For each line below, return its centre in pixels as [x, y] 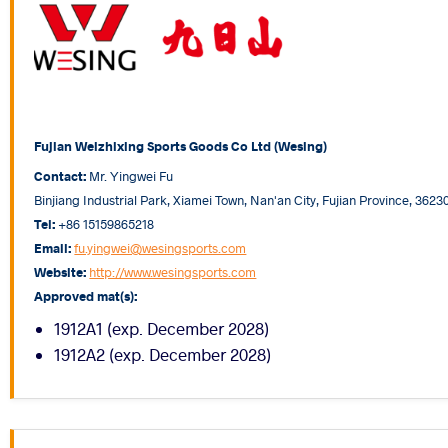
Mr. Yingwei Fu [130, 175]
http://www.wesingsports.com [173, 271]
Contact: [60, 175]
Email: [53, 247]
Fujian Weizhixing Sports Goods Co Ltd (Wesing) [181, 145]
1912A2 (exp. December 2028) [163, 354]
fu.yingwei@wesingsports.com [160, 247]
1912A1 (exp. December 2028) [162, 328]
